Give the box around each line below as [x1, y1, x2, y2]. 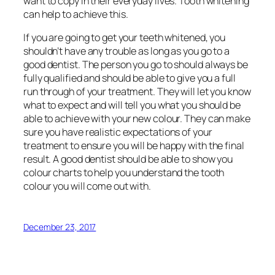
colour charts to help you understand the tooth [23, 166, 225, 180]
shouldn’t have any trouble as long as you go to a [23, 44, 230, 58]
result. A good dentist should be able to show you [23, 152, 233, 166]
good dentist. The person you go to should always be [23, 58, 248, 72]
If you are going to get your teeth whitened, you [23, 31, 226, 45]
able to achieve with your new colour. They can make [23, 112, 250, 126]
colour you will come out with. [23, 179, 151, 193]
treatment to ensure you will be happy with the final [23, 139, 244, 153]
